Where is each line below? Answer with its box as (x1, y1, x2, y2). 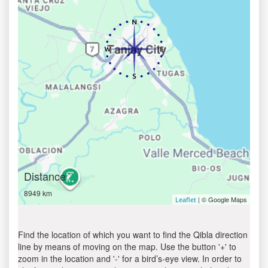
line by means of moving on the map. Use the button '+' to (18, 240, 236, 252)
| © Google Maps (196, 194, 247, 204)
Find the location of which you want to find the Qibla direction (18, 229, 248, 240)
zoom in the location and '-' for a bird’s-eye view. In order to (18, 252, 242, 264)
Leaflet (175, 195, 196, 204)
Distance (24, 168, 66, 184)
